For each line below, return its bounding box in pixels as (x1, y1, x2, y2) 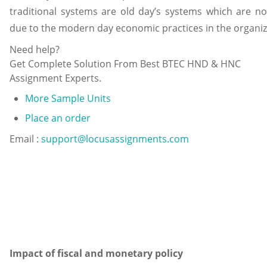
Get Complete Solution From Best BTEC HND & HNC (10, 57, 241, 70)
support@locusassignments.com (41, 132, 189, 146)
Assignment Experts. (10, 71, 101, 85)
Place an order (24, 111, 91, 125)
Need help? (10, 42, 60, 56)
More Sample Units (24, 92, 111, 105)
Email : (10, 132, 41, 146)
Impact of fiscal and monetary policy (10, 246, 183, 260)
